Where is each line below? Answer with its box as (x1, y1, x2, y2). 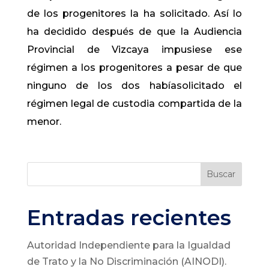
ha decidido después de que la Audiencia (26, 26, 243, 37)
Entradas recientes (26, 205, 231, 231)
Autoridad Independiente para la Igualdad (26, 240, 231, 251)
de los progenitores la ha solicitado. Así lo (26, 8, 243, 19)
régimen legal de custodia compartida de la (26, 98, 243, 109)
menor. (26, 116, 61, 127)
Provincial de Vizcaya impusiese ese (26, 44, 243, 55)
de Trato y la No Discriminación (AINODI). (26, 256, 226, 267)
